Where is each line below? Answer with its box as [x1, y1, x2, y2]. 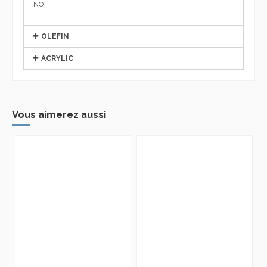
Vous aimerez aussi [12, 108, 106, 120]
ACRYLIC [41, 54, 74, 63]
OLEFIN [41, 32, 70, 41]
